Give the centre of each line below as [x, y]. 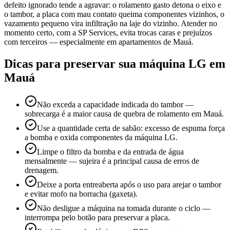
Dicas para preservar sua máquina [96, 63]
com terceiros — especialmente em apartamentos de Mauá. [99, 42]
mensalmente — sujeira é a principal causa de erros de [112, 161]
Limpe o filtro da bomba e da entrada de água [110, 151]
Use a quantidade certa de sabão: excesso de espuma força [131, 128]
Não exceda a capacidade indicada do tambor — [115, 104]
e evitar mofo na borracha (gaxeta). [81, 194]
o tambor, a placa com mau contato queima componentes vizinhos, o [114, 14]
